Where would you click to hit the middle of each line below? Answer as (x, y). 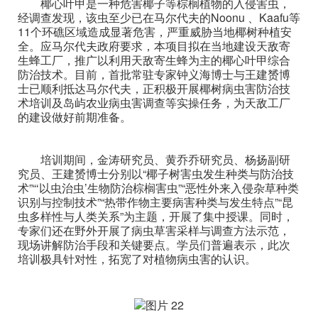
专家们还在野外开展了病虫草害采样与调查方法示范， (154, 230)
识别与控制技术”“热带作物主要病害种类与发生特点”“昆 (155, 202)
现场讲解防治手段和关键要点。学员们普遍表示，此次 (154, 245)
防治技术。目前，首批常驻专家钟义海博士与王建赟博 (154, 74)
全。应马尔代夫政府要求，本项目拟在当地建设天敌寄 (154, 46)
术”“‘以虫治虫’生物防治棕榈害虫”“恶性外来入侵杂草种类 (158, 188)
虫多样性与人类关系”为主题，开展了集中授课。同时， (156, 216)
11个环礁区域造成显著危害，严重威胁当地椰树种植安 (155, 32)
